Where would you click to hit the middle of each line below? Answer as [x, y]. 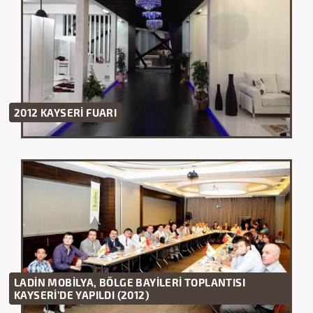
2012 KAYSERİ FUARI [66, 112]
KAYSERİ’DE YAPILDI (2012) [81, 294]
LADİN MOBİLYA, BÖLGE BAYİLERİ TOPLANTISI [130, 282]
